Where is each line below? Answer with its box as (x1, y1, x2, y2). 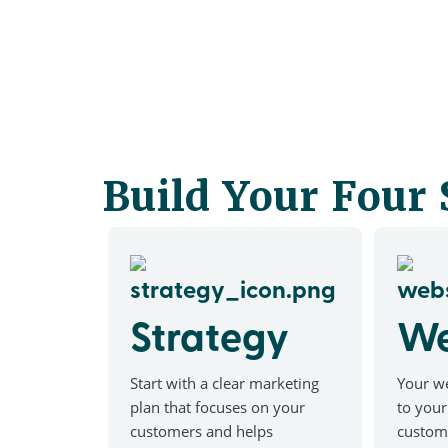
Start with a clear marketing (130, 373, 320, 394)
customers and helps (130, 421, 274, 442)
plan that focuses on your (130, 397, 306, 418)
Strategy (130, 307, 290, 365)
